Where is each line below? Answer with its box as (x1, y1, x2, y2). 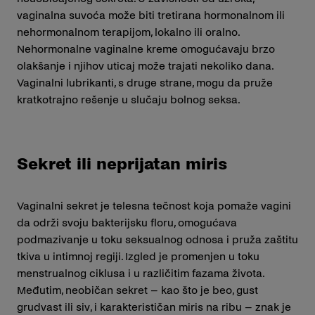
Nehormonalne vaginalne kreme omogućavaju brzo (17, 42, 275, 55)
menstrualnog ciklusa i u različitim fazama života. (17, 266, 264, 279)
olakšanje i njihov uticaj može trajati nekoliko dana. (17, 59, 273, 72)
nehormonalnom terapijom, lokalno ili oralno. (17, 25, 239, 38)
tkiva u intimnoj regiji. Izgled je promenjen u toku (17, 250, 259, 262)
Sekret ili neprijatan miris (17, 155, 227, 173)
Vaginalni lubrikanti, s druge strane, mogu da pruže (17, 76, 273, 89)
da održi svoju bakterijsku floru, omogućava (17, 216, 237, 229)
